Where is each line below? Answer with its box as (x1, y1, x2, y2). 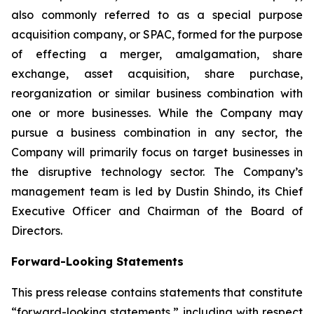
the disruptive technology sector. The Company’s (11, 165, 303, 179)
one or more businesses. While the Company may (11, 106, 303, 120)
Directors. (11, 224, 62, 238)
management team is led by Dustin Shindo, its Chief (11, 184, 303, 198)
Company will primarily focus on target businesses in (11, 145, 303, 159)
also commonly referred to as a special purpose (11, 8, 303, 22)
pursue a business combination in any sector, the (11, 125, 303, 139)
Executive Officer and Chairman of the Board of (11, 204, 303, 218)
